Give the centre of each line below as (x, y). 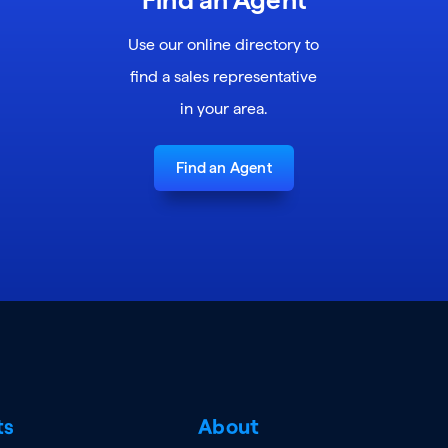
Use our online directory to (224, 44)
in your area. (224, 108)
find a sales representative (224, 76)
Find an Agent (224, 167)
